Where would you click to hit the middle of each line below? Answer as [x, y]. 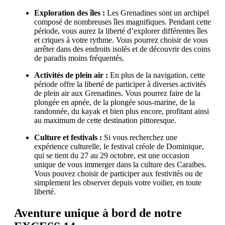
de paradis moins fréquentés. [79, 58]
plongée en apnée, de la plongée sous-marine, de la [115, 102]
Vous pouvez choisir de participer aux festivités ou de [118, 174]
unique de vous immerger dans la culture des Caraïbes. [120, 165]
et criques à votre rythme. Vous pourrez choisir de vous [121, 40]
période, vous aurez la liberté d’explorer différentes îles [121, 31]
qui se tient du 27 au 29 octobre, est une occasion [112, 156]
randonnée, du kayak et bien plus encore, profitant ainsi [122, 111]
